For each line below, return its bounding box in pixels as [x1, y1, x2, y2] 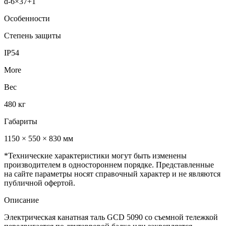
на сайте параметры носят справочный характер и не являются [4, 169, 220, 179]
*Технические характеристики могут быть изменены [4, 151, 187, 160]
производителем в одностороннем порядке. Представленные [4, 160, 214, 169]
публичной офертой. [4, 179, 75, 188]
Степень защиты [4, 31, 61, 40]
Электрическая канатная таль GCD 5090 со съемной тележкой [4, 213, 218, 222]
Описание [4, 196, 39, 205]
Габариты [4, 117, 37, 126]
